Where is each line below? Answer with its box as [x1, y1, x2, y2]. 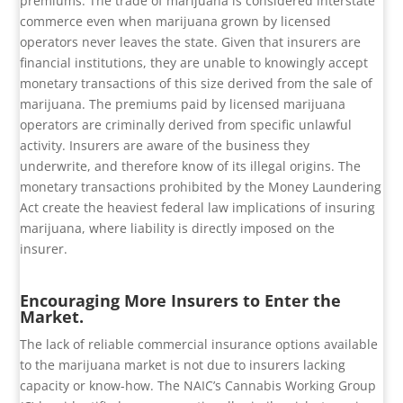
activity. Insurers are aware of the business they [20, 137, 310, 155]
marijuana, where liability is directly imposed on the [20, 219, 336, 237]
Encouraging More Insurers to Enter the [20, 290, 342, 312]
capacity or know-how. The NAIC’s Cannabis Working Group [20, 377, 377, 395]
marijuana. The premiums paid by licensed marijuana [20, 95, 346, 113]
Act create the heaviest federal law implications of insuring [20, 199, 376, 217]
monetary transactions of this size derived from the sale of [20, 75, 373, 93]
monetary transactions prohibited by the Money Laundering [20, 178, 382, 196]
